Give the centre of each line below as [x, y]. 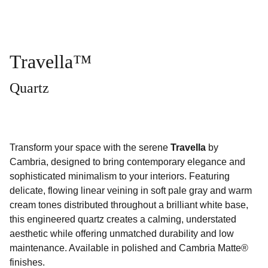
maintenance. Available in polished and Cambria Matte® [129, 248]
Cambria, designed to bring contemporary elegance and [127, 162]
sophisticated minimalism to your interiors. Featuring [120, 176]
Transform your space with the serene [90, 147]
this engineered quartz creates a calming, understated [123, 219]
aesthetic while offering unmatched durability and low [122, 234]
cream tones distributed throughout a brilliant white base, [129, 205]
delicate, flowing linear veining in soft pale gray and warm [131, 191]
